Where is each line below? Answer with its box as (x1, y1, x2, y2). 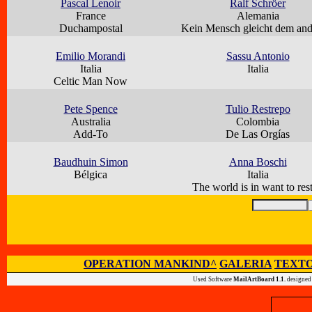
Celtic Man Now (54, 75, 127, 88)
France (75, 10, 106, 22)
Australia (70, 116, 111, 128)
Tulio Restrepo (225, 103, 290, 116)
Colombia (236, 116, 279, 128)
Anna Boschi (228, 156, 287, 169)
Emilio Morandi (56, 50, 125, 63)
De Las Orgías (226, 128, 290, 141)
